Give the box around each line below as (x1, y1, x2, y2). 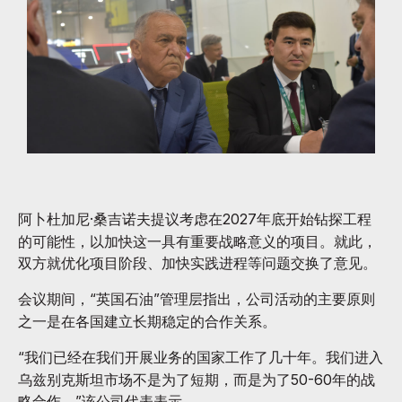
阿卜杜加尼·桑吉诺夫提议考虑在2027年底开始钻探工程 (18, 210, 371, 229)
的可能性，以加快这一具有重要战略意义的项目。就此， (18, 232, 377, 251)
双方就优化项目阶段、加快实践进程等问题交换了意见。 (18, 254, 377, 273)
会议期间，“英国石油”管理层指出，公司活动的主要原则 (18, 290, 375, 309)
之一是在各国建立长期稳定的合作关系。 (18, 312, 276, 331)
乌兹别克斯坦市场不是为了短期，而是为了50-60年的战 (18, 371, 375, 389)
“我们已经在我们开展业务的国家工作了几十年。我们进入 (18, 348, 383, 367)
